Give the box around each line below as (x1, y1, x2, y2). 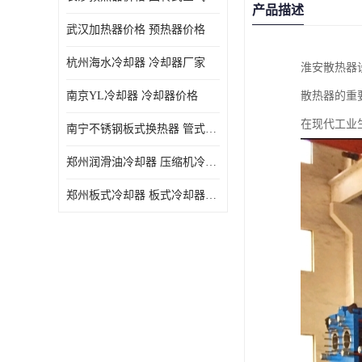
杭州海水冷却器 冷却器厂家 (66, 57, 205, 69)
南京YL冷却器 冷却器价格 (66, 90, 198, 102)
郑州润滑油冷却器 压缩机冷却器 (205, 156, 217, 168)
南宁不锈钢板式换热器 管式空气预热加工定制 (205, 123, 217, 135)
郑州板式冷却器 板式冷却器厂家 (205, 189, 217, 201)
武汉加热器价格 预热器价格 (66, 23, 205, 36)
